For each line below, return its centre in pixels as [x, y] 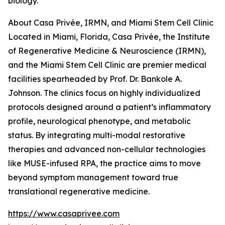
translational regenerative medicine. [79, 192]
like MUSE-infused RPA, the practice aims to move [104, 163]
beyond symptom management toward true [93, 178]
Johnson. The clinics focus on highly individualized [104, 93]
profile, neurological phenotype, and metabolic [99, 121]
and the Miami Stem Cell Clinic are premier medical [107, 65]
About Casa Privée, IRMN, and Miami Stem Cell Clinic [111, 23]
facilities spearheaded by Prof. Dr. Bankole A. [95, 79]
